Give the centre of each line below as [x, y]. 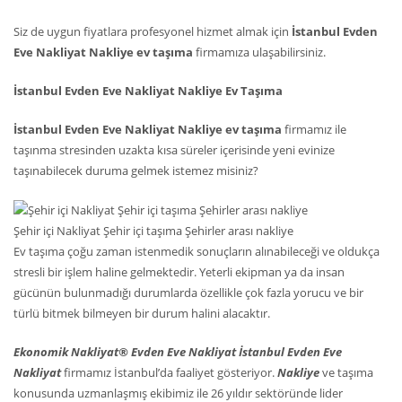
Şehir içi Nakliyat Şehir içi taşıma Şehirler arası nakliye [153, 231]
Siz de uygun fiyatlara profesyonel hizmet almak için [153, 32]
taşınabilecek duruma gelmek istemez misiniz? [136, 171]
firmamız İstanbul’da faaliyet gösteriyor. [169, 373]
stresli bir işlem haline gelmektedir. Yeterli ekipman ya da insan [179, 272]
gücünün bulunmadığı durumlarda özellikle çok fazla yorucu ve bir [188, 293]
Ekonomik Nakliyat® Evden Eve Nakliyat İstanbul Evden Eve [178, 352]
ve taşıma [348, 373]
